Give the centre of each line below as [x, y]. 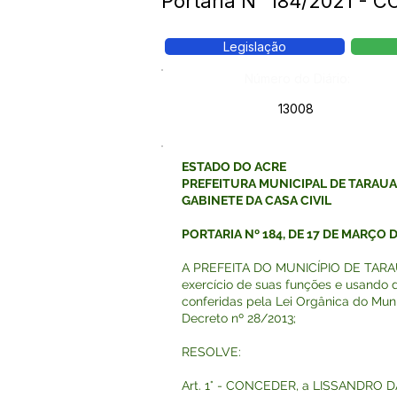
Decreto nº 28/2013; [239, 318]
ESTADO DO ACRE [234, 167]
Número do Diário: [297, 78]
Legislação [255, 47]
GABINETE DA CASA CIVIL [257, 200]
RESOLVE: [211, 352]
